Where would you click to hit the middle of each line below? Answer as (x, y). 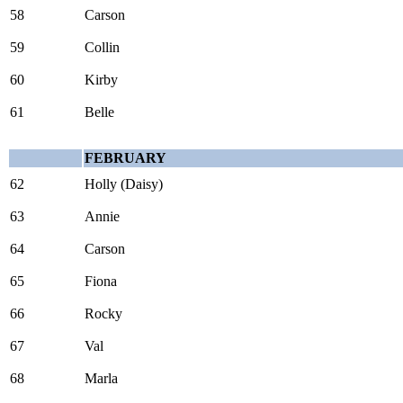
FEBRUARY (125, 157)
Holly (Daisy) (124, 184)
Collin (102, 47)
